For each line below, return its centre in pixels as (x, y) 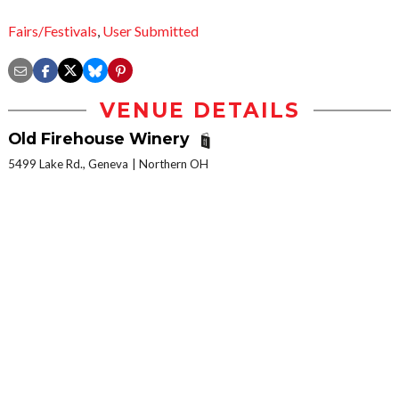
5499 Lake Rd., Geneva (68, 163)
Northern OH (174, 163)
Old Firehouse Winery (101, 139)
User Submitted (151, 31)
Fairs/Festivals (53, 31)
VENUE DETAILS (199, 111)
